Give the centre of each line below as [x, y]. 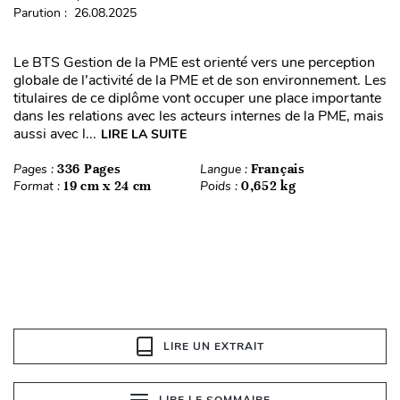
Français [278, 168]
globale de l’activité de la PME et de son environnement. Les [200, 80]
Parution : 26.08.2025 [75, 12]
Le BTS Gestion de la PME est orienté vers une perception [194, 62]
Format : [38, 186]
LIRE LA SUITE [144, 134]
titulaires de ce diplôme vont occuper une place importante [197, 98]
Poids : [221, 186]
